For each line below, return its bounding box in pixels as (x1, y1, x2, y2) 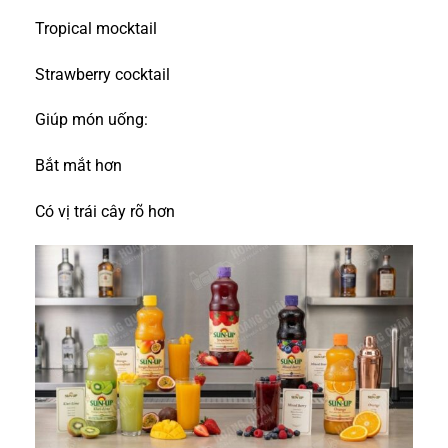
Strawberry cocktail (35, 64, 170, 84)
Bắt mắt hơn (35, 156, 122, 176)
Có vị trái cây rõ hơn (35, 201, 175, 221)
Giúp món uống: (35, 110, 148, 130)
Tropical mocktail (35, 18, 157, 38)
